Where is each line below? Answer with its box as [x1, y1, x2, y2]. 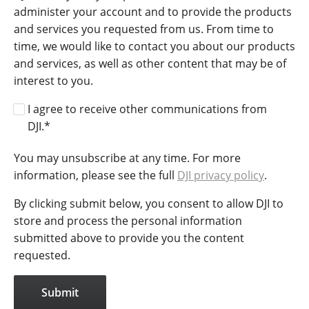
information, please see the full [14, 168, 177, 183]
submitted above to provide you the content [14, 230, 244, 246]
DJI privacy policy [177, 168, 264, 183]
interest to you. [14, 73, 93, 89]
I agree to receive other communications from [28, 101, 267, 117]
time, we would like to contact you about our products [14, 39, 295, 54]
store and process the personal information [14, 213, 242, 229]
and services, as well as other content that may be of [14, 56, 286, 72]
